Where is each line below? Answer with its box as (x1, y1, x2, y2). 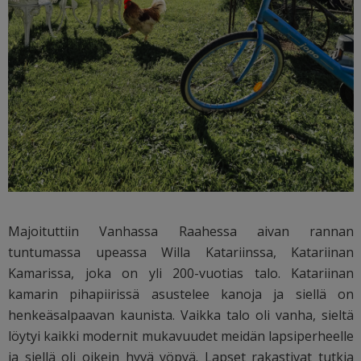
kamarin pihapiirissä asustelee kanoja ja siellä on (8, 284, 355, 303)
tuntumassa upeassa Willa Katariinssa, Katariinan (8, 243, 355, 261)
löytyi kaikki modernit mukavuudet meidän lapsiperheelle (8, 326, 355, 345)
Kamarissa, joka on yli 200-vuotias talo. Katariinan (8, 263, 355, 282)
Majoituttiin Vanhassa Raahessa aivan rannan (8, 222, 355, 240)
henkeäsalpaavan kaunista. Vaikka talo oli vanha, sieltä (8, 305, 355, 324)
